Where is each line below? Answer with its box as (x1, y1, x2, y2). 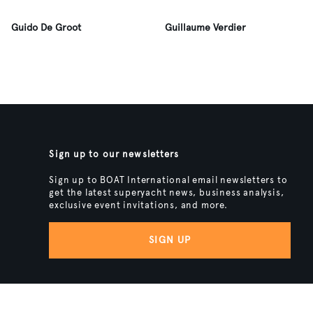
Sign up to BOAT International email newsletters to (49, 175, 288, 186)
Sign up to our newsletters (49, 149, 180, 160)
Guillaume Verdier (165, 22, 246, 34)
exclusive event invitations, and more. (49, 200, 228, 211)
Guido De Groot (11, 22, 81, 34)
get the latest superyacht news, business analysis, (49, 187, 284, 198)
